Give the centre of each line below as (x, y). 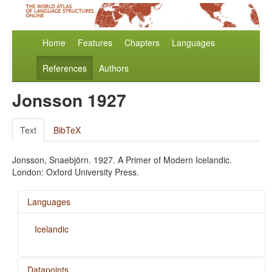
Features (95, 43)
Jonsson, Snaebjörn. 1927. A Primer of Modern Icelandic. (122, 160)
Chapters (142, 43)
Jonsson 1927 (69, 100)
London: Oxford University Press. (76, 172)
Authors (114, 68)
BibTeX (67, 130)
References (65, 68)
